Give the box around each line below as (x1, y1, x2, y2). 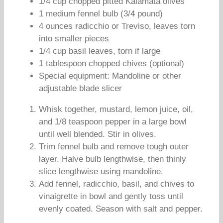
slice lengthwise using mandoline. (39, 167, 163, 176)
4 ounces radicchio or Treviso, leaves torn (39, 21, 195, 31)
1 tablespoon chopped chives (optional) (39, 59, 184, 68)
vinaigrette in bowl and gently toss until (39, 192, 183, 201)
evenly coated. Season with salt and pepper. (39, 204, 203, 214)
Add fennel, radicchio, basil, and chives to (39, 179, 194, 189)
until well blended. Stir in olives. (39, 129, 156, 139)
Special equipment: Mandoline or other (39, 71, 181, 81)
